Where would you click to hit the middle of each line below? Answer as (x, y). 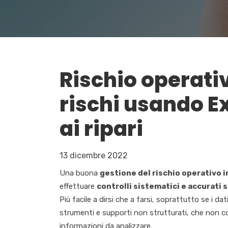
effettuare (78, 187)
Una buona (80, 173)
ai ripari (101, 129)
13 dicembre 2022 (94, 156)
